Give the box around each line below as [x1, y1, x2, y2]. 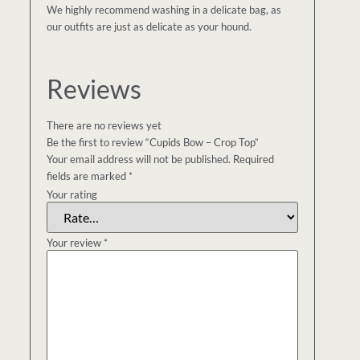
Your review [47, 235, 104, 249]
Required [233, 153, 275, 166]
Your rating [47, 187, 98, 201]
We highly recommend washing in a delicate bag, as [47, 3, 282, 17]
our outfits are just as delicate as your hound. [47, 20, 252, 34]
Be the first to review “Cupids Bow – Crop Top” [47, 136, 260, 149]
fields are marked [47, 170, 129, 183]
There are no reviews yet [47, 119, 162, 133]
